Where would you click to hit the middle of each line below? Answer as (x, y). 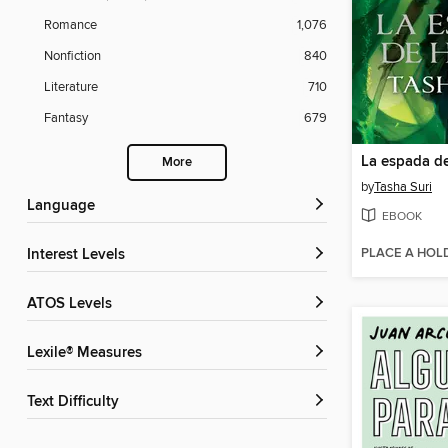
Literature (71, 87)
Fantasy (66, 118)
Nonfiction (72, 56)
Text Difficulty (76, 402)
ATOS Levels (74, 304)
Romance (70, 25)
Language (65, 206)
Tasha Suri (403, 187)
